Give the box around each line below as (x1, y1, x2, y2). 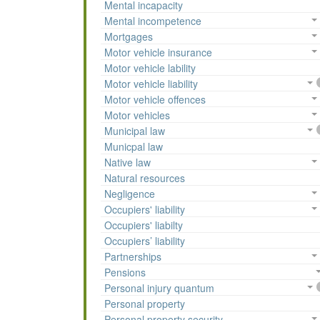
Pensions (104, 265, 146, 280)
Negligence (104, 186, 155, 201)
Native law (104, 155, 151, 170)
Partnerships (104, 249, 161, 264)
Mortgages (104, 29, 153, 44)
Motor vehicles (104, 108, 170, 123)
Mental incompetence (104, 14, 201, 29)
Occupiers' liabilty (104, 218, 183, 233)
